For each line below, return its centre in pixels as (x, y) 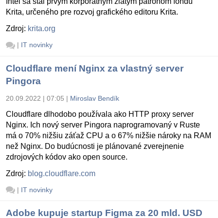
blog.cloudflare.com (62, 173)
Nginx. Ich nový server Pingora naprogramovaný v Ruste (103, 125)
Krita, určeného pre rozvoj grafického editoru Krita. (92, 12)
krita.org (42, 28)
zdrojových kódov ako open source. (67, 157)
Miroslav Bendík (95, 98)
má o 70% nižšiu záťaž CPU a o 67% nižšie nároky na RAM (109, 135)
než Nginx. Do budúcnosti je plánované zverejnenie (95, 146)
